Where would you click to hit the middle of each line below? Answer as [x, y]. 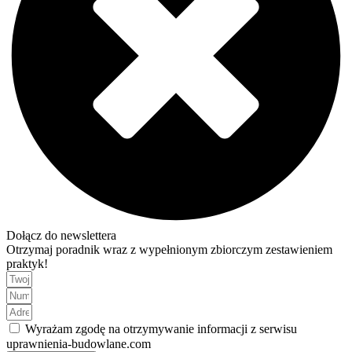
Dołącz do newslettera [61, 235]
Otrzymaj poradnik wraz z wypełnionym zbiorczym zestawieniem [169, 249]
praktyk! [27, 263]
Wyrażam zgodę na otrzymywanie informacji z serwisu [161, 328]
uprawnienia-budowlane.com [79, 343]
